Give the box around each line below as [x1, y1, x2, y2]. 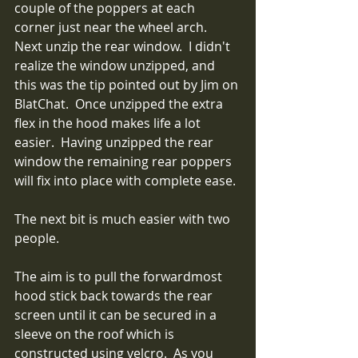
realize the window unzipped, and [14, 56, 218, 74]
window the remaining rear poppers [14, 152, 235, 170]
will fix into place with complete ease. [14, 171, 236, 189]
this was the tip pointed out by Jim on [14, 75, 241, 93]
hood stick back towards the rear [14, 286, 216, 304]
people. [14, 229, 66, 247]
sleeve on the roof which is [14, 324, 177, 343]
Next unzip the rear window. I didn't [14, 37, 233, 55]
